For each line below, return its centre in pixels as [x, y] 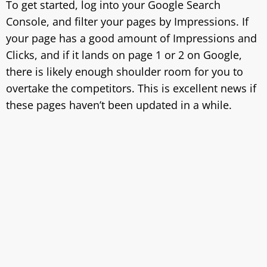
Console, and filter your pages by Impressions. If [127, 21]
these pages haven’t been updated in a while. [119, 105]
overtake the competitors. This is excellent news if [131, 88]
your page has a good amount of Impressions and [131, 38]
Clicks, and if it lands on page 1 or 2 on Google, [124, 55]
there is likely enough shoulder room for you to [125, 72]
